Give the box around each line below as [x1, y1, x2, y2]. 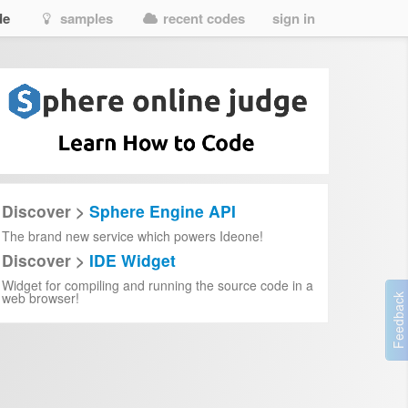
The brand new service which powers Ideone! [2, 226, 263, 245]
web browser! [2, 288, 79, 307]
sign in [272, 8, 315, 28]
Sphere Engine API [89, 199, 236, 222]
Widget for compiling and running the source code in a [2, 275, 313, 294]
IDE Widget [89, 248, 176, 271]
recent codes [159, 8, 245, 28]
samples [56, 8, 113, 28]
